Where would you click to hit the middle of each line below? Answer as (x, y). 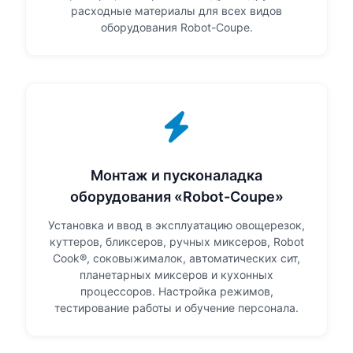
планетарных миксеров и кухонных (176, 275)
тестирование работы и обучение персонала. (176, 308)
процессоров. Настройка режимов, (176, 292)
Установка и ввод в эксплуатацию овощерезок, (176, 225)
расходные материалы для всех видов (176, 11)
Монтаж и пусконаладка (176, 176)
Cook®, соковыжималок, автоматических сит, (176, 258)
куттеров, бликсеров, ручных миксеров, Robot (176, 242)
